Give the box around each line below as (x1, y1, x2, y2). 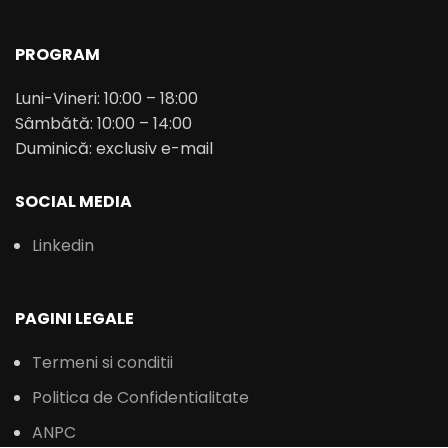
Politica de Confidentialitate (32, 385, 249, 409)
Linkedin (32, 233, 94, 257)
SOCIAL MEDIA (15, 189, 132, 213)
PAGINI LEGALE (15, 306, 134, 330)
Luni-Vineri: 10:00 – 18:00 (15, 86, 198, 110)
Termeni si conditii (32, 350, 173, 374)
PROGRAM (15, 42, 100, 66)
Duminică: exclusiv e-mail (15, 136, 213, 160)
